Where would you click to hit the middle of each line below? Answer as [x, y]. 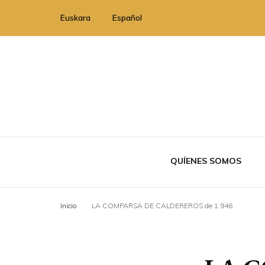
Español [127, 18]
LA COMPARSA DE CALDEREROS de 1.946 [162, 206]
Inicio [69, 206]
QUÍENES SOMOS [206, 161]
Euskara [75, 18]
